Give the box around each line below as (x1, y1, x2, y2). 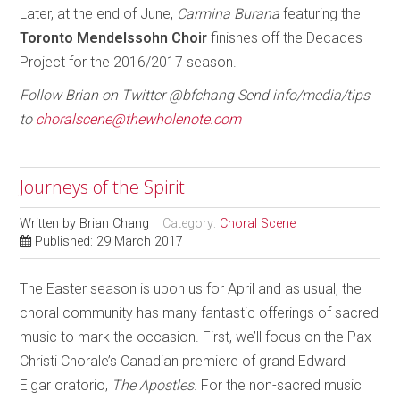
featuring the (279, 4, 362, 22)
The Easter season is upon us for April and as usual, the (20, 279, 362, 297)
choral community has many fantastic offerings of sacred (20, 304, 379, 321)
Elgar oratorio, (20, 376, 112, 394)
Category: (162, 215, 221, 231)
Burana (234, 4, 280, 22)
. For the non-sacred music (194, 376, 362, 394)
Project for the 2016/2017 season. (20, 53, 237, 71)
